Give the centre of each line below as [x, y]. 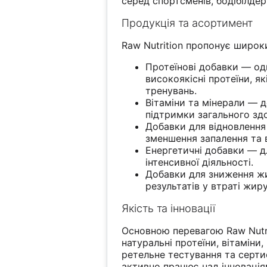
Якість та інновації [169, 209]
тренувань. [171, 91]
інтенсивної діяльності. [200, 162]
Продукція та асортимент [187, 23]
